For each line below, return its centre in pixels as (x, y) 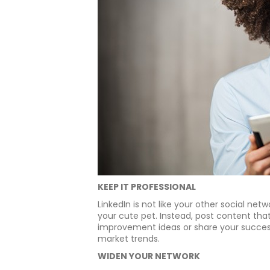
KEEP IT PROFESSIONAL (147, 187)
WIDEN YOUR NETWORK (149, 256)
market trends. (129, 239)
